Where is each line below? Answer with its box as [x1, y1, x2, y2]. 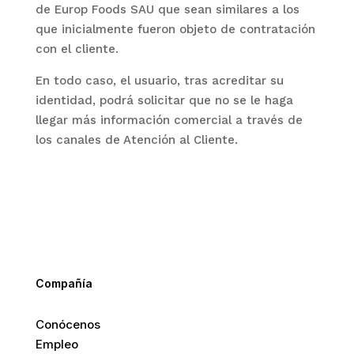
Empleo [35, 337, 78, 352]
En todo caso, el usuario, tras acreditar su [35, 73, 284, 88]
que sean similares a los [153, 2, 299, 17]
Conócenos [35, 317, 100, 332]
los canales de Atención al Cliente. [35, 133, 238, 147]
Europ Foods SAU [54, 2, 154, 17]
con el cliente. [35, 42, 119, 56]
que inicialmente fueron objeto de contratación [35, 22, 315, 36]
